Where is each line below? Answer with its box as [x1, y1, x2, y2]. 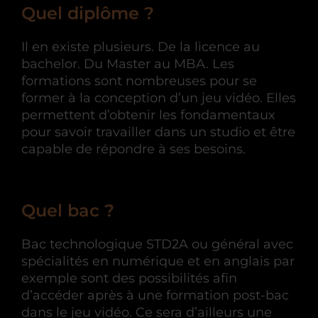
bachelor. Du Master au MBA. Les [21, 55, 234, 72]
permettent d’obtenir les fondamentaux [21, 106, 275, 123]
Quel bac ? [21, 199, 114, 221]
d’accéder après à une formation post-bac [21, 287, 289, 303]
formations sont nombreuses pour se [21, 72, 257, 89]
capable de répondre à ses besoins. [21, 141, 246, 157]
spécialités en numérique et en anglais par [21, 253, 295, 269]
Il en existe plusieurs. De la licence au [21, 38, 260, 55]
